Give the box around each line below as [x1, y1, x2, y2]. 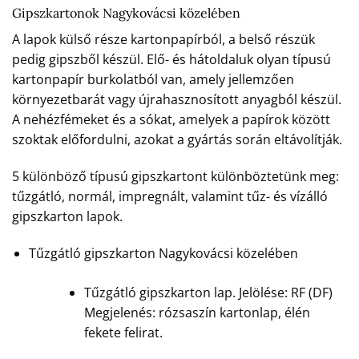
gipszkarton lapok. [12, 207, 123, 225]
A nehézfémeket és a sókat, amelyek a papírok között [12, 110, 330, 128]
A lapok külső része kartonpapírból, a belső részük [12, 30, 315, 48]
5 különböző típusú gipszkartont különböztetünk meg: [12, 167, 339, 185]
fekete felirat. [83, 323, 163, 341]
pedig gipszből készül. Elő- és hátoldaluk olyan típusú [12, 50, 331, 68]
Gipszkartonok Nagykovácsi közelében [12, 4, 240, 21]
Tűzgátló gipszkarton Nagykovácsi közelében [28, 244, 298, 262]
